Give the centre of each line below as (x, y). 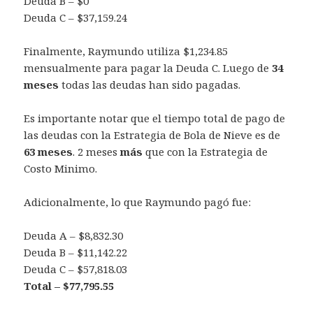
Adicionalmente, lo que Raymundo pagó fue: (138, 202)
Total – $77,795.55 (69, 286)
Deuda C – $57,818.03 (76, 269)
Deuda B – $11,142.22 (76, 253)
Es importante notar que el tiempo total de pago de (155, 118)
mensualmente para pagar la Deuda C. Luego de (148, 68)
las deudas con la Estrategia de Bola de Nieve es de (152, 135)
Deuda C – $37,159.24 (76, 18)
